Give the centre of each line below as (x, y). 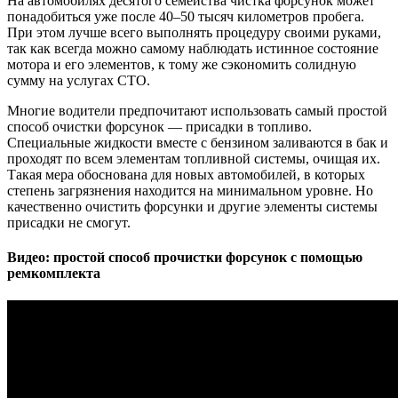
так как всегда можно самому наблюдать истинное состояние (193, 48)
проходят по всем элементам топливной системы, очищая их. (194, 158)
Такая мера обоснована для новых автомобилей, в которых (186, 174)
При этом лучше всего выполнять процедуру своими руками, (194, 32)
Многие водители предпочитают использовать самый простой (197, 110)
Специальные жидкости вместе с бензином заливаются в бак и (198, 142)
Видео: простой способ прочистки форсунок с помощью (185, 258)
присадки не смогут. (69, 222)
